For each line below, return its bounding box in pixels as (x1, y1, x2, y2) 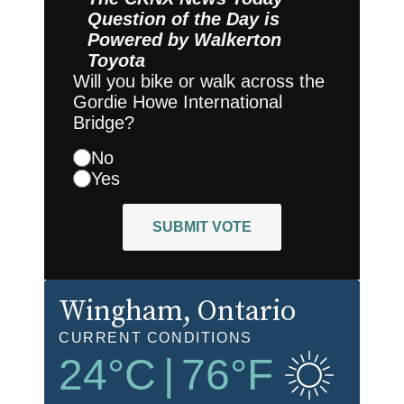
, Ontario (183, 293, 296, 330)
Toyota (87, 50, 145, 70)
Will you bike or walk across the (73, 70, 325, 91)
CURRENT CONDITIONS (59, 329, 252, 345)
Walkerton (194, 29, 281, 50)
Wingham (59, 293, 183, 330)
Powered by (87, 29, 194, 50)
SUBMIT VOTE (152, 218, 252, 234)
